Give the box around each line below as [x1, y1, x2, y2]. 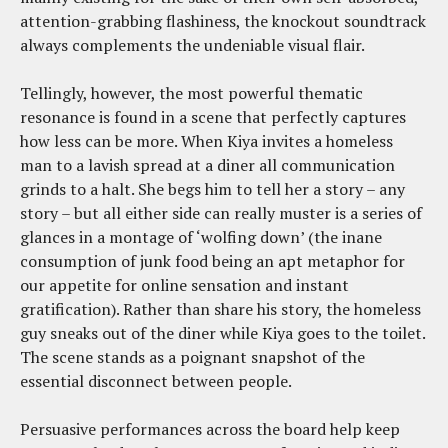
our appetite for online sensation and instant [20, 273, 349, 296]
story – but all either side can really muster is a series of [20, 201, 422, 224]
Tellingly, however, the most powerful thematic [20, 81, 363, 104]
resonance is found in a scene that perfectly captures [20, 105, 406, 128]
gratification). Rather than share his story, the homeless [20, 297, 421, 320]
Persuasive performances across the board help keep [20, 417, 400, 440]
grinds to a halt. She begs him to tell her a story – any [20, 177, 405, 200]
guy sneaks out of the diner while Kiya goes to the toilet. [20, 321, 425, 344]
